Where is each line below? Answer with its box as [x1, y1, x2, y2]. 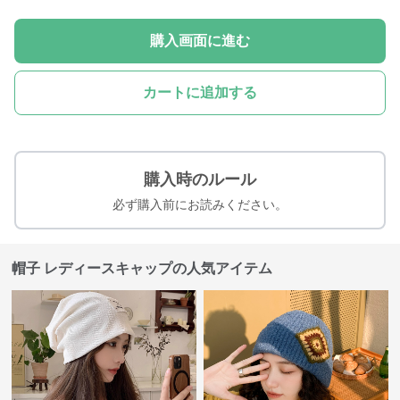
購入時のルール [144, 171, 256, 188]
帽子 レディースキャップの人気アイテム [12, 261, 273, 276]
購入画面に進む [150, 33, 250, 48]
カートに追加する [143, 85, 257, 100]
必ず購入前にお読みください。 [112, 197, 287, 212]
